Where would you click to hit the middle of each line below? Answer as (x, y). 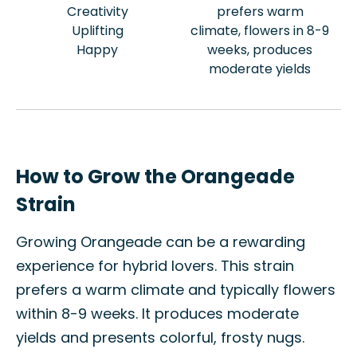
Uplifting (97, 31)
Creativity (97, 12)
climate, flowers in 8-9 (260, 31)
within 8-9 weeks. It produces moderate (157, 314)
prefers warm (260, 12)
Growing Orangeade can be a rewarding (161, 242)
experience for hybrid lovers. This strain (155, 266)
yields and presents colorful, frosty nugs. (160, 337)
